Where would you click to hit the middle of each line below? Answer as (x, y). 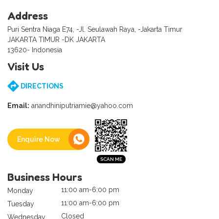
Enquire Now (39, 140)
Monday (20, 190)
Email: (18, 105)
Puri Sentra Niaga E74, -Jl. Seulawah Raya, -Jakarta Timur (95, 29)
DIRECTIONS (41, 86)
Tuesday (21, 204)
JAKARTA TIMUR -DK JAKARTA (56, 39)
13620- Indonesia (35, 50)
